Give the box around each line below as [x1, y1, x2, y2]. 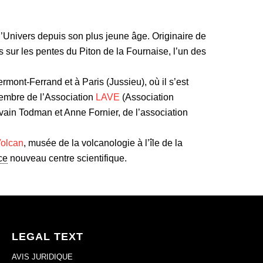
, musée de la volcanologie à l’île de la [23, 138, 183, 148]
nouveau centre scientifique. [7, 153, 127, 163]
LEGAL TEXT [11, 230, 83, 242]
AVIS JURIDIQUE [11, 252, 73, 261]
